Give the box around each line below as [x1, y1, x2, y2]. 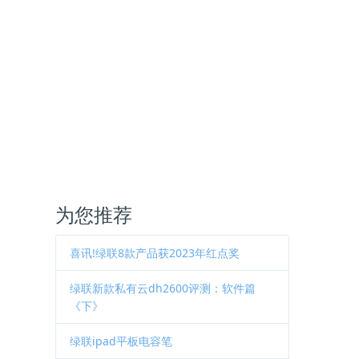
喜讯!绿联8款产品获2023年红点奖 [70, 244, 240, 260]
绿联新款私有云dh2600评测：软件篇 [70, 280, 256, 296]
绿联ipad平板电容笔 [70, 333, 172, 349]
